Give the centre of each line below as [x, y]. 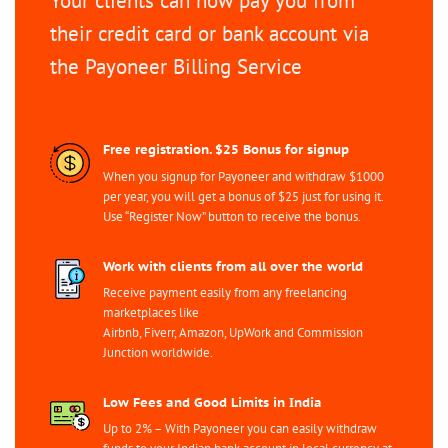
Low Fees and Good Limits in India [212, 403]
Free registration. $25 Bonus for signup [225, 150]
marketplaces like [150, 313]
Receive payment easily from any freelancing [224, 293]
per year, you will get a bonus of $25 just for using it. [242, 196]
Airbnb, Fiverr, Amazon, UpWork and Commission [232, 333]
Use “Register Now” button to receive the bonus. [231, 216]
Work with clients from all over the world [232, 266]
